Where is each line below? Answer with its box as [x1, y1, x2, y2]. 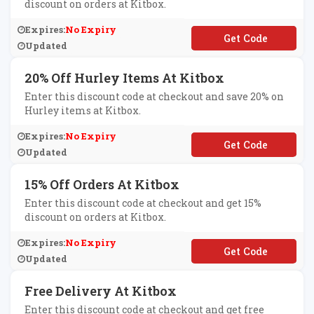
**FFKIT [223, 31, 265, 45]
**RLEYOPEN [210, 137, 278, 151]
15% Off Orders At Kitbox [25, 176, 179, 193]
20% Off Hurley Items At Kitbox [25, 69, 224, 86]
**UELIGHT [215, 244, 273, 258]
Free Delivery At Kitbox [25, 282, 177, 299]
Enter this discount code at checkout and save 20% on [25, 90, 284, 103]
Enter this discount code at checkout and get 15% [25, 196, 261, 210]
